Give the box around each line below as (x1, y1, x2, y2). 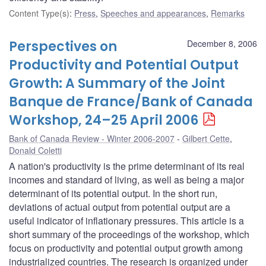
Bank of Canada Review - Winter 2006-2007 (9, 132, 175, 144)
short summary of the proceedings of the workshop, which (9, 227, 249, 241)
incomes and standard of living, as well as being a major (9, 172, 244, 186)
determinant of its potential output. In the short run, (9, 186, 217, 200)
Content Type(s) (9, 7, 69, 19)
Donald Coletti (9, 144, 62, 156)
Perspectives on (9, 37, 117, 56)
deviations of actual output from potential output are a (9, 199, 230, 214)
